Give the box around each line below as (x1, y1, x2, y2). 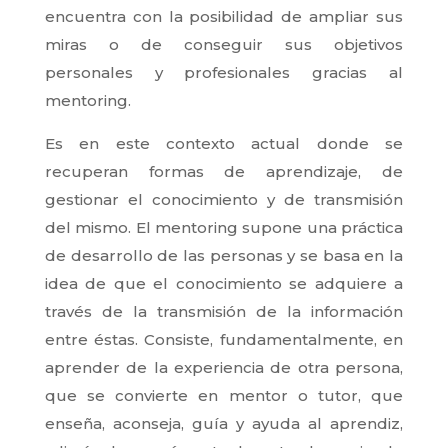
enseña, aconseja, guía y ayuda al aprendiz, (44, 413, 404, 433)
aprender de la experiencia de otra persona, (44, 357, 404, 377)
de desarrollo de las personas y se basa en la (44, 245, 404, 265)
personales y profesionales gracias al (44, 62, 404, 82)
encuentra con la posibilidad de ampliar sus (44, 6, 404, 26)
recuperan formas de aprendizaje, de (44, 161, 404, 181)
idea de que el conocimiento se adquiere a (44, 273, 404, 293)
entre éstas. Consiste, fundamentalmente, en (44, 329, 404, 349)
